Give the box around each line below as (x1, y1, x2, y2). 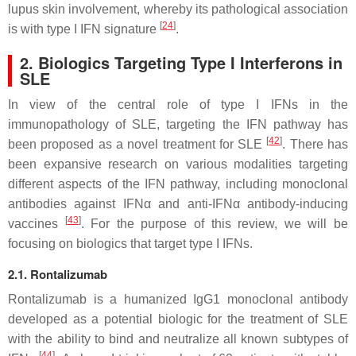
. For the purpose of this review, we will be (80, 217, 349, 230)
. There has (282, 137, 349, 151)
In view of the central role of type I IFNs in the (8, 98, 348, 111)
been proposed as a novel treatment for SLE (8, 137, 267, 151)
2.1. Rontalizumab (8, 265, 107, 283)
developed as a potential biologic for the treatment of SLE (8, 312, 348, 326)
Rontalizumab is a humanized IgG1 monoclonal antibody (8, 292, 348, 306)
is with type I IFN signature (8, 22, 160, 36)
